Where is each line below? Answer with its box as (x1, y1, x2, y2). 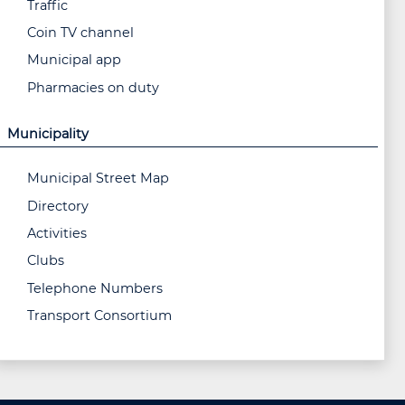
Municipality (6, 125, 89, 142)
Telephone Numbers (26, 279, 163, 297)
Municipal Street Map (26, 170, 169, 187)
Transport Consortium (26, 307, 172, 325)
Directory (26, 197, 89, 214)
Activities (26, 225, 87, 241)
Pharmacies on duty (26, 79, 159, 96)
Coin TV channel (26, 24, 134, 41)
